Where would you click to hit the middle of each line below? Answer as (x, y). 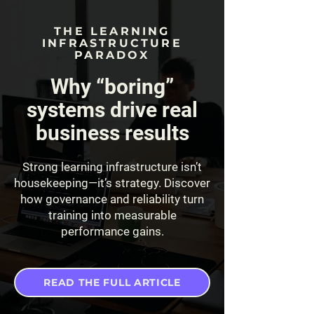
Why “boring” (112, 87)
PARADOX (112, 55)
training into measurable (112, 215)
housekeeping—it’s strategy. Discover (112, 183)
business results (112, 133)
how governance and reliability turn (112, 199)
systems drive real (112, 110)
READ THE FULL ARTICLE (112, 282)
